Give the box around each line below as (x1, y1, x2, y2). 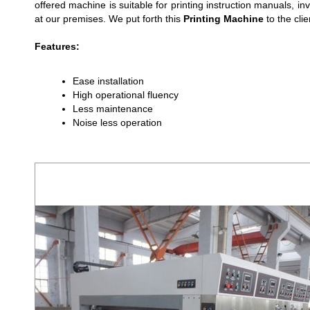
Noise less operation (73, 117, 162, 128)
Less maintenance (73, 103, 153, 114)
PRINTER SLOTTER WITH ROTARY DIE (35, 143, 264, 156)
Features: (35, 41, 80, 52)
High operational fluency (73, 89, 179, 100)
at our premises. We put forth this (35, 13, 183, 24)
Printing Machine (183, 13, 264, 24)
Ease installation (73, 75, 144, 86)
